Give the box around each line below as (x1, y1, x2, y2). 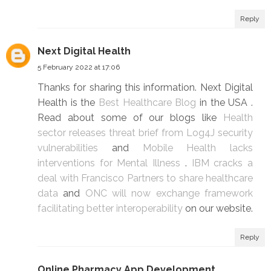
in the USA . (200, 97, 253, 109)
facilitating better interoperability (38, 203, 185, 215)
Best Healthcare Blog (99, 97, 200, 109)
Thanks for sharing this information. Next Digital (38, 82, 253, 94)
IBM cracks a (191, 157, 253, 169)
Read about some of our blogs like (38, 112, 223, 124)
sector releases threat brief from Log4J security (38, 127, 253, 139)
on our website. (185, 203, 253, 215)
